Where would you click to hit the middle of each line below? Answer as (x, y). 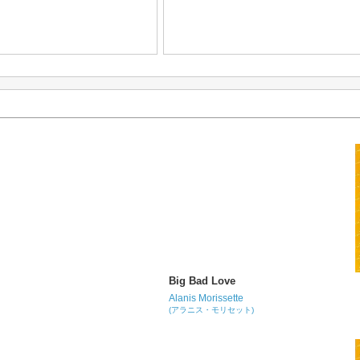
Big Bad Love (202, 281)
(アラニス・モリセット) (212, 310)
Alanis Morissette (207, 298)
